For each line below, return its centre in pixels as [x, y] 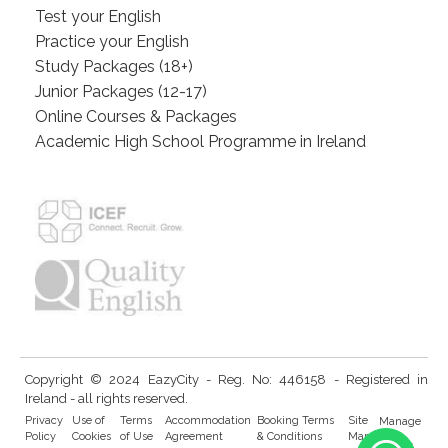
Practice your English [112, 41]
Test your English [98, 16]
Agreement [193, 436]
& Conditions [289, 436]
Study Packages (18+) [114, 66]
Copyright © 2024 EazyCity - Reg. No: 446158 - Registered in [226, 379]
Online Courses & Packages [136, 116]
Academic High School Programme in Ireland [200, 141]
